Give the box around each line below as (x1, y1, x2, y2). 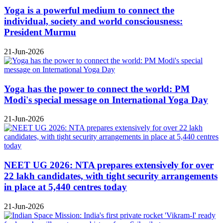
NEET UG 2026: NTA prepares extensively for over (4, 160, 214, 171)
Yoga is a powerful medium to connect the (4, 5, 174, 16)
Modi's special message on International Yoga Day (4, 94, 208, 105)
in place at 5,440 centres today (4, 182, 127, 193)
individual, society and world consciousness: (4, 16, 183, 27)
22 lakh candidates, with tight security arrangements (4, 171, 218, 182)
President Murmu (4, 27, 76, 38)
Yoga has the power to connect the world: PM (4, 83, 190, 94)
